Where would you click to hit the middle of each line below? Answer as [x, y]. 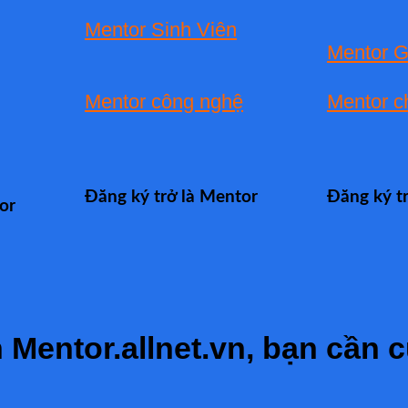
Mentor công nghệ [164, 101]
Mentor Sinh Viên [161, 29]
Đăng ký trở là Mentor [171, 198]
